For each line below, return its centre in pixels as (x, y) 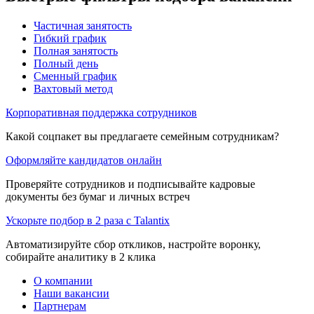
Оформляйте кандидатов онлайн (84, 160)
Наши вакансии (71, 293)
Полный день (66, 63)
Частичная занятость (83, 25)
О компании (63, 280)
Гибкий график (70, 38)
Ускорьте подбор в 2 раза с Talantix (88, 220)
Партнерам (60, 306)
